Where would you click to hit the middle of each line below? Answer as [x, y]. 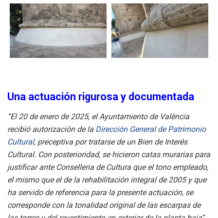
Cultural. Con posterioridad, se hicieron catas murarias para [109, 154]
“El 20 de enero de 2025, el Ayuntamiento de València [98, 116]
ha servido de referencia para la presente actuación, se [100, 192]
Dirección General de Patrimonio [151, 129]
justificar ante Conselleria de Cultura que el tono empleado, [108, 167]
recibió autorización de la [51, 129]
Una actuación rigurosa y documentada [101, 96]
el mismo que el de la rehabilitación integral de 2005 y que [107, 180]
